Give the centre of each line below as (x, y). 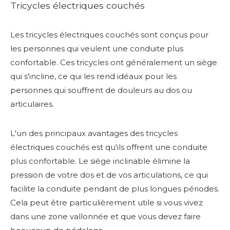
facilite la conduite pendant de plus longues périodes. (115, 188)
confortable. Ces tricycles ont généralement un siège (114, 62)
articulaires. (32, 104)
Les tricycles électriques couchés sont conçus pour (109, 34)
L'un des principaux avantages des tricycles (94, 133)
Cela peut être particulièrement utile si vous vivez (107, 202)
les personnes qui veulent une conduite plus (97, 48)
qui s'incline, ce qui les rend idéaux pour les (93, 76)
